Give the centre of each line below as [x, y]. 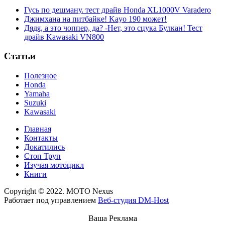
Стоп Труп [42, 156]
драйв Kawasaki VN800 [64, 37]
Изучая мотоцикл [54, 165]
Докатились [44, 147]
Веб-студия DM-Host [133, 200]
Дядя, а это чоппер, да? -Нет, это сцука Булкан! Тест [113, 28]
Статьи [20, 56]
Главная [38, 129]
